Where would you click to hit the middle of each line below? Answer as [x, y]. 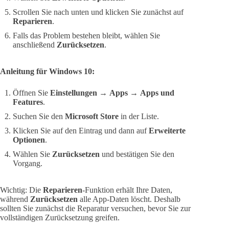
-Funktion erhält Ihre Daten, [127, 190]
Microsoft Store [92, 116]
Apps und [157, 93]
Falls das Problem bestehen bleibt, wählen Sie [86, 35]
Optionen [29, 140]
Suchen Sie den [39, 116]
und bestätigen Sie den [137, 154]
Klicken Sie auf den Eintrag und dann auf [81, 130]
